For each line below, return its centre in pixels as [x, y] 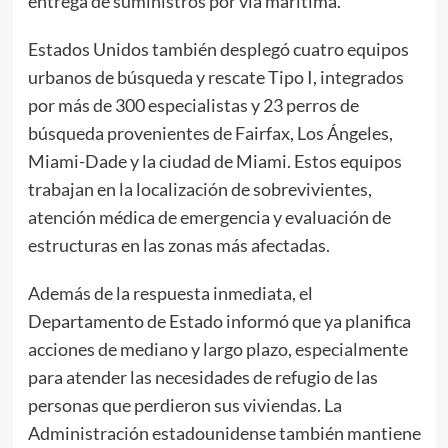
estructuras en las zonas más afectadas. [178, 244]
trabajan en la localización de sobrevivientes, [199, 188]
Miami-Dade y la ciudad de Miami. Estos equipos [214, 160]
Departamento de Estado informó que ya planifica [219, 320]
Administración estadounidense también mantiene [224, 432]
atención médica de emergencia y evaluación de [209, 216]
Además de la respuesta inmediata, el [170, 292]
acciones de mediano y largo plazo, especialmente [217, 348]
